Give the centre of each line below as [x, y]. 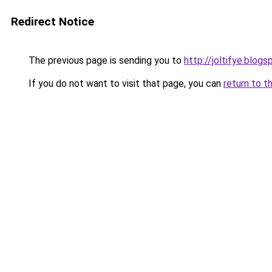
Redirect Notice [53, 22]
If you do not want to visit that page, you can [125, 83]
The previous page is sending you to [105, 60]
